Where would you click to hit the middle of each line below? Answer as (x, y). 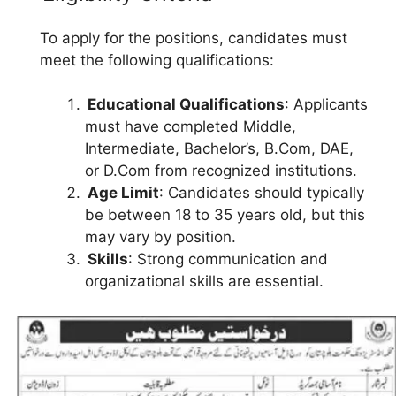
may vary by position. (160, 237)
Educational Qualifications (186, 104)
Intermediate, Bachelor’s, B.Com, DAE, (219, 148)
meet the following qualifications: (157, 60)
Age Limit (123, 193)
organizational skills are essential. (204, 281)
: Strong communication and (228, 259)
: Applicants (326, 104)
